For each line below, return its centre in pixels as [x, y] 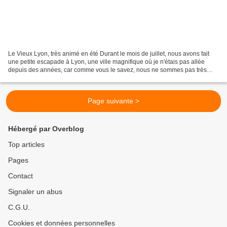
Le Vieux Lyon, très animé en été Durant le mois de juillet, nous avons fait [109, 54]
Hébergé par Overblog [46, 129]
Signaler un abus [35, 192]
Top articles [26, 145]
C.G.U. [19, 207]
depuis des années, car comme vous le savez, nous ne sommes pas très [107, 70]
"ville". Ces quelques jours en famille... [61, 78]
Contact [21, 176]
